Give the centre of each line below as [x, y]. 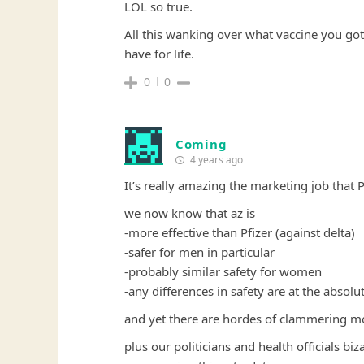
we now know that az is [190, 213]
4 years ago [215, 160]
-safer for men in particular [199, 252]
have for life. [159, 54]
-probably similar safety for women [223, 272]
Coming [201, 144]
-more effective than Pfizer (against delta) [240, 233]
